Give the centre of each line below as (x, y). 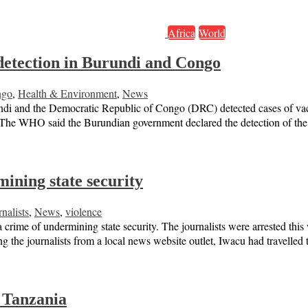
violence (84, 212)
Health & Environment (67, 93)
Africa (181, 33)
